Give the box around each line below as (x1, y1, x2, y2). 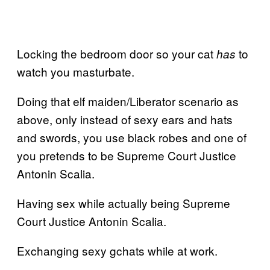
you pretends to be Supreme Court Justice (17, 146, 236, 163)
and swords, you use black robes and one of (17, 128, 246, 145)
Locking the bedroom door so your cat (17, 45, 216, 61)
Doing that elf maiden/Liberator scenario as (17, 92, 239, 109)
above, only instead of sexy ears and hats (17, 110, 233, 127)
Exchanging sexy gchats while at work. (17, 242, 218, 259)
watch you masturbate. (17, 63, 134, 80)
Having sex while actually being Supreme (17, 194, 230, 211)
